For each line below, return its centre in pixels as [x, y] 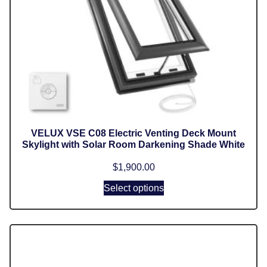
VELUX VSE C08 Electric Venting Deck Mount [133, 133]
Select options [133, 188]
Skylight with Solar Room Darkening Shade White [133, 144]
